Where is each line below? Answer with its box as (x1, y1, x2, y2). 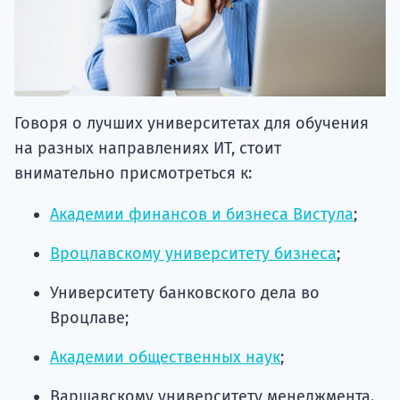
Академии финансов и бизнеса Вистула (50, 204, 354, 224)
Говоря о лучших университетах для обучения (14, 112, 369, 133)
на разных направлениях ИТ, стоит (14, 137, 281, 158)
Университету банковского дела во (50, 282, 320, 303)
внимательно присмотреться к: (14, 162, 252, 183)
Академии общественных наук (50, 346, 280, 367)
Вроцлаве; (50, 307, 129, 328)
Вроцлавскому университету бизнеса (50, 243, 337, 263)
